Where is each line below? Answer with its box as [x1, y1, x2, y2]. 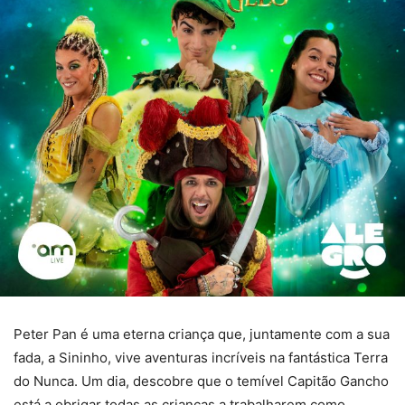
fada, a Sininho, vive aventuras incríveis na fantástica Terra [14, 349, 388, 366]
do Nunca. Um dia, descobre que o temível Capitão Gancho [14, 372, 389, 390]
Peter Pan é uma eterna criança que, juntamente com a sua [14, 325, 390, 343]
